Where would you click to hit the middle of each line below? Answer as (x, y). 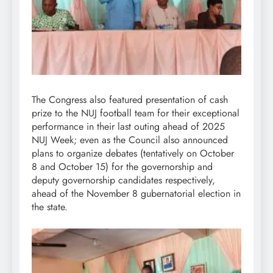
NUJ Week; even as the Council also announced (130, 140)
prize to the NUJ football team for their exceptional (136, 113)
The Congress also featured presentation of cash (130, 99)
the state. (50, 207)
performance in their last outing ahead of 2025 (128, 126)
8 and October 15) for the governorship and (122, 166)
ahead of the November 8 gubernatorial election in (136, 193)
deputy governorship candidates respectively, (123, 180)
